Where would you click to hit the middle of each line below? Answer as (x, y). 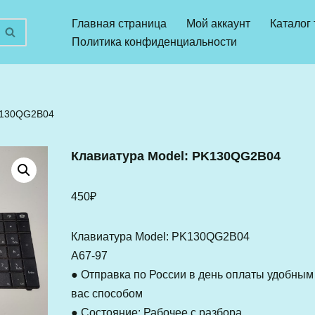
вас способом (107, 294)
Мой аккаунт (218, 23)
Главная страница (119, 23)
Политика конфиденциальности (154, 41)
